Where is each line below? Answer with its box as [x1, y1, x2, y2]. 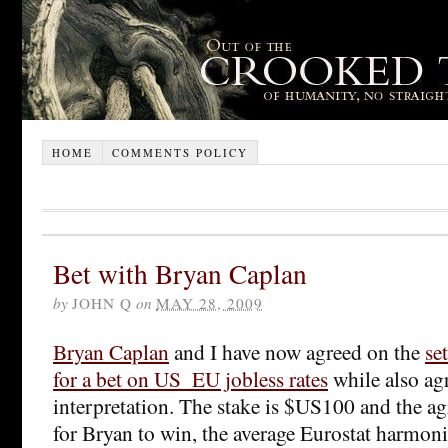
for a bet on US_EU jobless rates [53, 363, 328, 393]
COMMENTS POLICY [111, 144, 248, 160]
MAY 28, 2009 [156, 292, 263, 313]
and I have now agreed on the [169, 336, 425, 366]
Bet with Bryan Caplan [53, 254, 307, 292]
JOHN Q [72, 292, 132, 313]
